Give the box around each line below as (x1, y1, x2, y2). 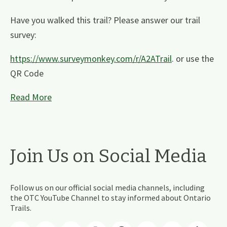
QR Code (10, 67, 44, 80)
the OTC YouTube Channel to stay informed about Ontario (10, 192, 211, 203)
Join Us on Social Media (10, 145, 207, 168)
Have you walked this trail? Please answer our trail (10, 14, 200, 26)
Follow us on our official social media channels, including (10, 182, 205, 193)
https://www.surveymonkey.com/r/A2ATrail (10, 53, 172, 65)
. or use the (172, 53, 214, 65)
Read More (10, 91, 52, 103)
